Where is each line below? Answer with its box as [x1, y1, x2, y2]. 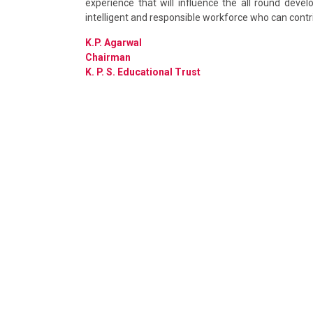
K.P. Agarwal [85, 36, 142, 48]
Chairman [85, 51, 131, 63]
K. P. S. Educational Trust [85, 66, 201, 78]
